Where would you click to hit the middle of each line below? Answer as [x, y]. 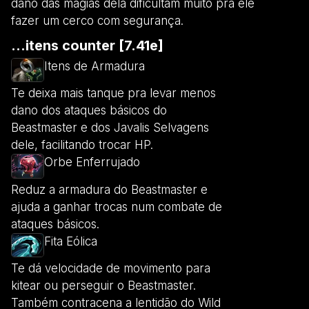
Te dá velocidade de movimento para [111, 269]
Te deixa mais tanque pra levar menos [113, 93]
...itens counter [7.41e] [87, 45]
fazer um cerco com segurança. [97, 20]
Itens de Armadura [94, 66]
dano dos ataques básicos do [89, 111]
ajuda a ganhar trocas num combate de [117, 207]
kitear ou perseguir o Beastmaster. [103, 286]
